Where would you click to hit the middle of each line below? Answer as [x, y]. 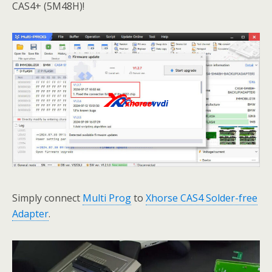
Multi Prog [107, 198]
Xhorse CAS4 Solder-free [202, 198]
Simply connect [47, 198]
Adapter [30, 214]
